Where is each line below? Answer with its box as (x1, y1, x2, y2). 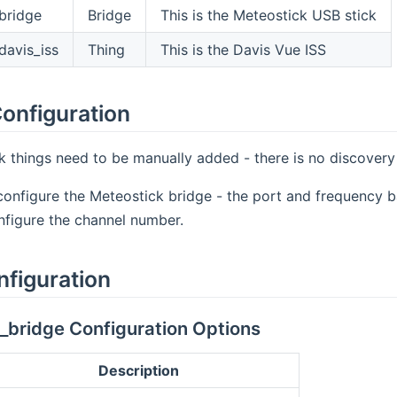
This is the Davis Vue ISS (160, 40, 326, 58)
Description (98, 362, 180, 380)
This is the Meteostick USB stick (160, 5, 377, 24)
